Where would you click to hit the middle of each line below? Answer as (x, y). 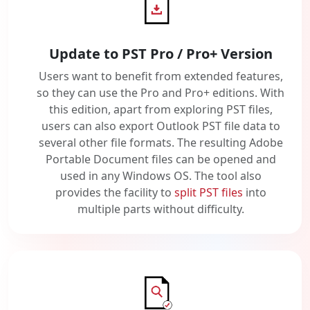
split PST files (208, 193)
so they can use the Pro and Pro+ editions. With (161, 93)
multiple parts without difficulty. (161, 209)
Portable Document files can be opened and (161, 159)
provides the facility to (115, 193)
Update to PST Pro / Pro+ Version (161, 54)
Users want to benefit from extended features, (161, 76)
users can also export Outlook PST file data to (161, 126)
